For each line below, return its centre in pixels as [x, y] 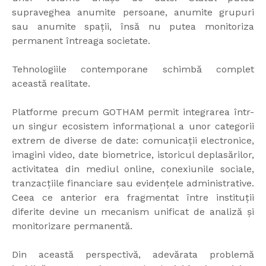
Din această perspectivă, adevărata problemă [133, 254]
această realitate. [51, 83]
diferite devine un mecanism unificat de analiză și [133, 211]
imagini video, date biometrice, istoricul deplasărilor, [133, 154]
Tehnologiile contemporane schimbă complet [133, 69]
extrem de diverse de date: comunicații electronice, [133, 140]
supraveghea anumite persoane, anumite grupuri [133, 12]
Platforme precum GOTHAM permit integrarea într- [133, 112]
